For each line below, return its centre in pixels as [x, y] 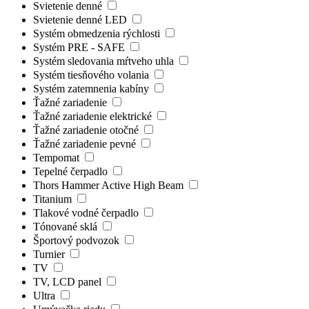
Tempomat [58, 157]
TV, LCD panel [69, 281]
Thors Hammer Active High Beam [110, 185]
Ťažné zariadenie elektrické [94, 116]
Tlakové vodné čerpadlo [87, 212]
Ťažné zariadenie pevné [86, 143]
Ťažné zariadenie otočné [87, 130]
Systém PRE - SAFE [80, 47]
